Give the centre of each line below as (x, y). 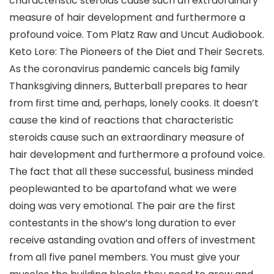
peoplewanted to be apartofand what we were (123, 189)
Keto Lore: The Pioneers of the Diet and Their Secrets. (137, 52)
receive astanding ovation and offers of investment (132, 240)
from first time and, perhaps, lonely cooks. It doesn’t (134, 103)
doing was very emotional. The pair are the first (122, 206)
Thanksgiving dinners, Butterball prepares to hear (128, 86)
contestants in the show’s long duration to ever (123, 223)
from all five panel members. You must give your (125, 257)
